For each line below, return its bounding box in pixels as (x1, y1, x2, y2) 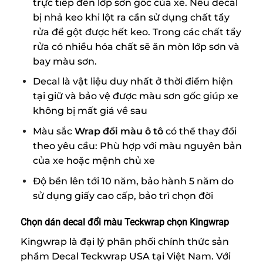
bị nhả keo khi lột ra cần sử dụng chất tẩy (32, 11, 230, 23)
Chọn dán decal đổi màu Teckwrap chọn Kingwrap (21, 217, 229, 228)
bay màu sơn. (32, 55, 97, 67)
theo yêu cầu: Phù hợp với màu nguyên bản (32, 140, 242, 151)
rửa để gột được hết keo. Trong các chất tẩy (32, 26, 241, 38)
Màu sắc (32, 125, 75, 137)
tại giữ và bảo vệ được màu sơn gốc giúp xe (32, 90, 238, 102)
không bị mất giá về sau (32, 105, 147, 117)
